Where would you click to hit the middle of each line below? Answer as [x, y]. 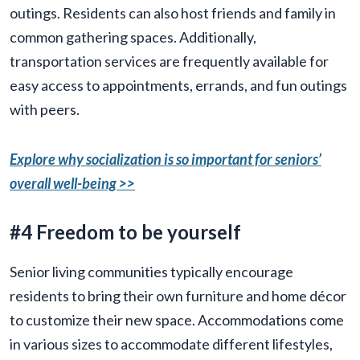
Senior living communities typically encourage [151, 272]
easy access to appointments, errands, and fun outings [178, 86]
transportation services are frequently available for [169, 61]
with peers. [45, 110]
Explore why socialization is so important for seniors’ [166, 160]
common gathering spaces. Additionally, [133, 37]
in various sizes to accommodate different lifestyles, [171, 344]
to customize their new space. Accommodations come [177, 320]
